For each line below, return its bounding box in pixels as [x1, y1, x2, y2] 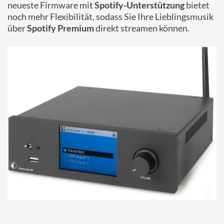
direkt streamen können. [94, 22, 189, 33]
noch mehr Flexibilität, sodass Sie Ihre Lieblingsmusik [7, 11, 213, 22]
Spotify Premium [27, 22, 94, 33]
